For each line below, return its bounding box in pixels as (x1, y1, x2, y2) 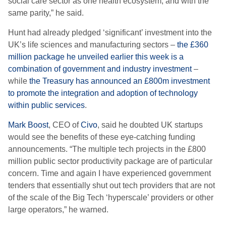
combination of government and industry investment (8, 65, 192, 73)
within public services (8, 101, 85, 109)
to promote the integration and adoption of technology (8, 89, 198, 97)
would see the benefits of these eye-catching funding (8, 133, 195, 141)
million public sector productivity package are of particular (8, 157, 212, 165)
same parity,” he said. (8, 9, 84, 17)
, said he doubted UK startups (97, 121, 203, 129)
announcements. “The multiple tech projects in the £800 (8, 145, 206, 153)
